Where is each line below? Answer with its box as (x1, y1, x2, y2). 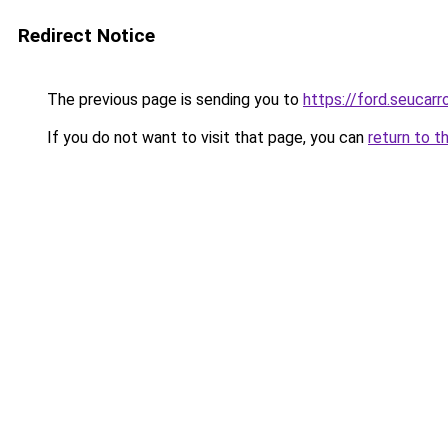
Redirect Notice (18, 24, 155, 47)
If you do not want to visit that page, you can (43, 128, 368, 147)
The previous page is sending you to (43, 90, 303, 109)
